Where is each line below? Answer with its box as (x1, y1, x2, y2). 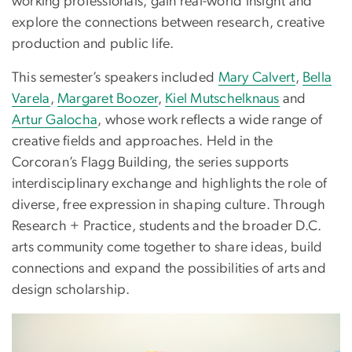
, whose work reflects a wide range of (97, 113, 323, 128)
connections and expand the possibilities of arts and (12, 262, 326, 277)
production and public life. (12, 37, 174, 52)
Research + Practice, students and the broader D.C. (12, 219, 322, 234)
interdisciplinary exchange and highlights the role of (12, 177, 328, 192)
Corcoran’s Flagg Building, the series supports (12, 156, 289, 170)
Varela (12, 92, 50, 107)
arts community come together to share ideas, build (12, 240, 323, 255)
